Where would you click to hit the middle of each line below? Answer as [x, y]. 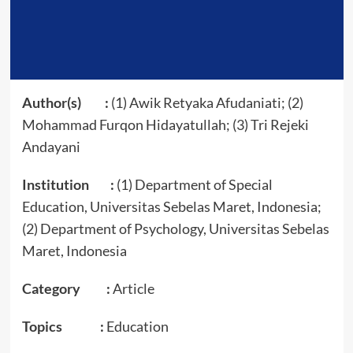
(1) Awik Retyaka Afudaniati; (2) [206, 102]
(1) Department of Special [193, 184]
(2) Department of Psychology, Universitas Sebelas [175, 228]
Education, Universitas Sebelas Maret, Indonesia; [171, 206]
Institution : [68, 184]
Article [132, 288]
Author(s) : [65, 102]
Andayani [51, 146]
